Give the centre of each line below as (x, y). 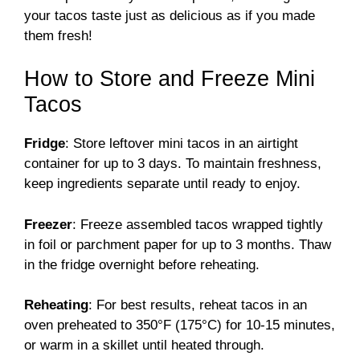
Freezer (48, 224)
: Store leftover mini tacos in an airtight (182, 144)
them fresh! (58, 35)
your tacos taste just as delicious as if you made (170, 15)
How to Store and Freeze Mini (170, 79)
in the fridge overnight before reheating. (142, 264)
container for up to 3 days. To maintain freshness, (173, 164)
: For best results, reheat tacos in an (198, 305)
